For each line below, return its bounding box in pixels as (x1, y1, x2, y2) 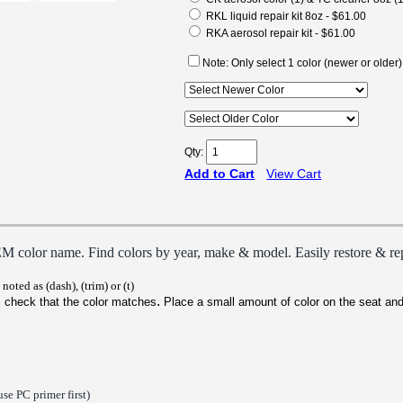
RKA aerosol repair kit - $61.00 (203, 27, 356, 40)
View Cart (266, 166, 322, 181)
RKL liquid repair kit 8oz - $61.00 (203, 10, 367, 22)
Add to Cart (184, 166, 255, 181)
